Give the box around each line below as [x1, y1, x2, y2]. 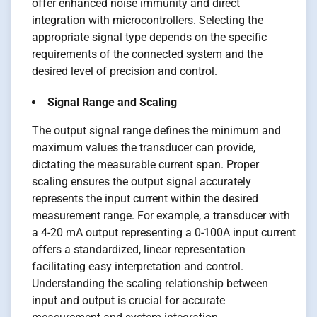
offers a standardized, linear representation [32, 242, 246, 256]
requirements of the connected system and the [32, 47, 263, 61]
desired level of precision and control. [32, 64, 217, 78]
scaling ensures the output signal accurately [32, 174, 251, 188]
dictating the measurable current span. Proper [32, 157, 259, 171]
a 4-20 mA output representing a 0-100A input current [32, 225, 296, 239]
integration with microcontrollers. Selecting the [32, 13, 263, 27]
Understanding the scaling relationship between [32, 276, 268, 290]
